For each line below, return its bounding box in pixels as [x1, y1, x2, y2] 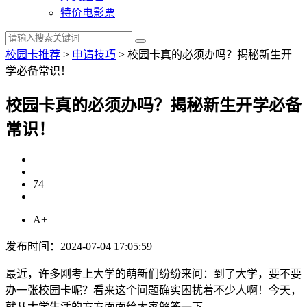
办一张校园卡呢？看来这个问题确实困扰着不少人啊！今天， [5, 284, 302, 296]
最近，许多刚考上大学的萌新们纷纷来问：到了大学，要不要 [5, 267, 302, 280]
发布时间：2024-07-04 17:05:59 [5, 240, 152, 252]
